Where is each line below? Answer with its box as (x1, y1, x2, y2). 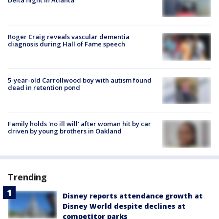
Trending (8, 171, 47, 183)
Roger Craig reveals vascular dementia (8, 32, 130, 41)
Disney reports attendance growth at (63, 191, 203, 201)
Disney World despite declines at (63, 201, 186, 211)
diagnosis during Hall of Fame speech (8, 39, 125, 48)
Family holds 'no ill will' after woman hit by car (8, 119, 151, 128)
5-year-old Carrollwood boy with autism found (8, 75, 152, 85)
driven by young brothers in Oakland (8, 127, 122, 135)
